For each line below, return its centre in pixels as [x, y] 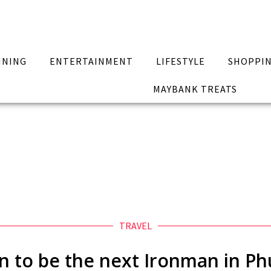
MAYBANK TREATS [195, 89]
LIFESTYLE [180, 61]
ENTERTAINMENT [92, 61]
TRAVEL [135, 226]
